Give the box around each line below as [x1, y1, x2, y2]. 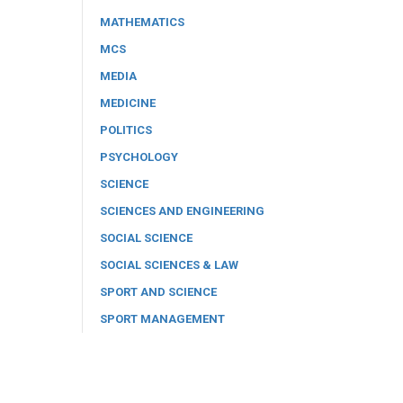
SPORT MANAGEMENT [100, 311, 225, 326]
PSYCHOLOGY [100, 149, 178, 164]
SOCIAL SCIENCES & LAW [100, 257, 238, 272]
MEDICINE [100, 95, 156, 110]
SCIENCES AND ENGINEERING [100, 203, 264, 218]
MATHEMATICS [100, 14, 184, 29]
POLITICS [100, 122, 152, 137]
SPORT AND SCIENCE [100, 284, 217, 299]
